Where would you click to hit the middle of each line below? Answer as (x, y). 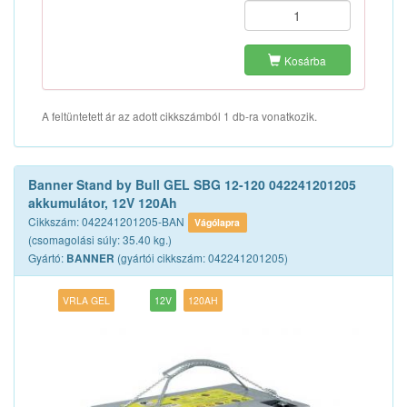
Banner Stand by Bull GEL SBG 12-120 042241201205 (192, 184)
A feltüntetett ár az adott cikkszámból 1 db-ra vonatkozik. (179, 116)
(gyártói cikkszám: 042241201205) (201, 258)
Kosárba (306, 60)
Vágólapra (218, 222)
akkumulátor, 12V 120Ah (103, 203)
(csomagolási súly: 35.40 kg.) (100, 239)
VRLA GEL (87, 300)
